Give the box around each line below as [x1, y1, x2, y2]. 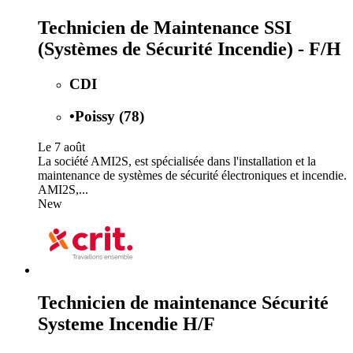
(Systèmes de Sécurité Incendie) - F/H [38, 39, 341, 60]
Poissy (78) [75, 107, 144, 124]
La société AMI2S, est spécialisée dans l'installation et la [38, 154, 316, 168]
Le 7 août [38, 139, 85, 154]
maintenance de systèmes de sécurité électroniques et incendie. [38, 168, 347, 182]
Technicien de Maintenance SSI [38, 17, 292, 39]
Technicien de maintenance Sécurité [38, 292, 329, 314]
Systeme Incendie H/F [38, 314, 215, 335]
